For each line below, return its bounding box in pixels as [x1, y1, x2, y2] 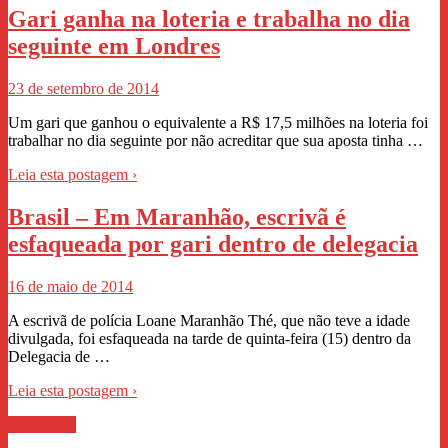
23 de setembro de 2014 [8, 80, 159, 98]
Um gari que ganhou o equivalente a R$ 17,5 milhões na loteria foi [8, 114, 428, 132]
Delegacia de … [8, 348, 110, 366]
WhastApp [8, 416, 76, 434]
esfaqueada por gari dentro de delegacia [8, 231, 418, 258]
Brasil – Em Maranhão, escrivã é [8, 204, 346, 231]
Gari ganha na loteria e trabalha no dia [8, 6, 410, 33]
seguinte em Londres [8, 33, 220, 60]
